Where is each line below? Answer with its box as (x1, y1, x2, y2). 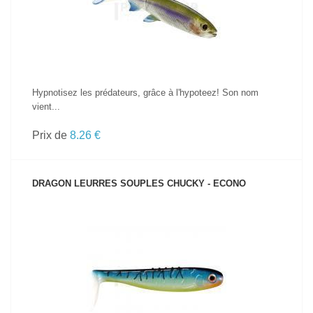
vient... (32, 101, 60, 112)
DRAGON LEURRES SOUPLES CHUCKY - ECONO (32, 178, 246, 189)
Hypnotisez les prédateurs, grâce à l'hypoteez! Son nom (32, 87, 259, 98)
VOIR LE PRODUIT (122, 251, 191, 259)
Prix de (32, 129, 70, 141)
